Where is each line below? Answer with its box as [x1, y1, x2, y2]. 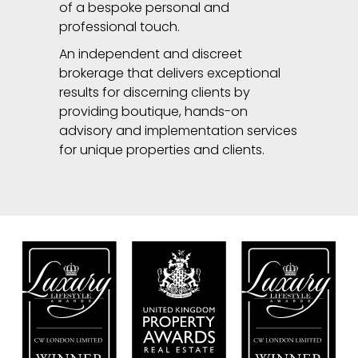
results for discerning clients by [59, 83, 250, 101]
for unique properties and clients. [59, 141, 265, 159]
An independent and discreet [59, 45, 242, 63]
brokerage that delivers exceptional [59, 64, 280, 82]
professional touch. [59, 18, 180, 36]
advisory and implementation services [59, 121, 297, 140]
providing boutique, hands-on [59, 102, 248, 121]
